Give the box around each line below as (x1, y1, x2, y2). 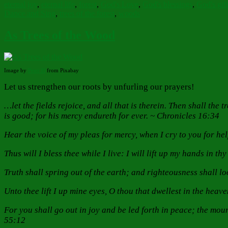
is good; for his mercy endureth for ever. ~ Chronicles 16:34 (4, 111, 219, 121)
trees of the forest (60, 9, 115, 18)
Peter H (28, 67, 45, 74)
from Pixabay (45, 67, 79, 74)
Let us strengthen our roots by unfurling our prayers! (4, 82, 194, 92)
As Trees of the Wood (4, 28, 115, 42)
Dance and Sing (4, 9, 55, 18)
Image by (4, 67, 28, 74)
